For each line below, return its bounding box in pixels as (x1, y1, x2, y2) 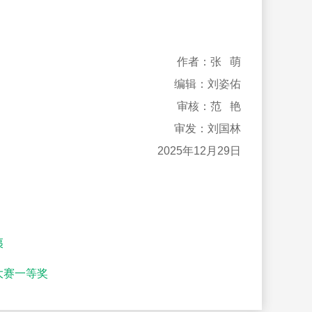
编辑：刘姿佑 (174, 78, 241, 90)
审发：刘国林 (174, 123, 241, 134)
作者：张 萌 (177, 56, 241, 68)
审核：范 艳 (177, 100, 241, 112)
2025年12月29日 (157, 145, 241, 157)
